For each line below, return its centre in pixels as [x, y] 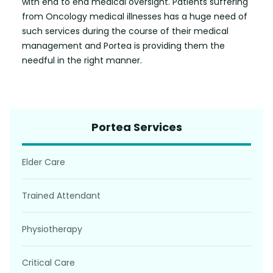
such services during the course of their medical [125, 31]
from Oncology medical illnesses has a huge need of [135, 16]
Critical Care [48, 262]
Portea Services [136, 127]
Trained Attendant [61, 195]
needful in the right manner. [82, 60]
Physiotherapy [52, 229]
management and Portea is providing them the [123, 45]
